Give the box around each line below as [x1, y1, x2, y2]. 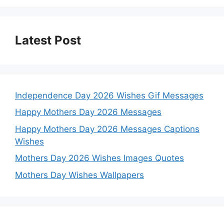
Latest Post [15, 32, 81, 47]
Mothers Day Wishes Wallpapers [15, 169, 144, 180]
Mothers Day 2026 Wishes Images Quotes [15, 153, 184, 163]
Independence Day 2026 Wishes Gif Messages [15, 90, 203, 100]
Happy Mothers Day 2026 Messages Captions [15, 123, 199, 134]
